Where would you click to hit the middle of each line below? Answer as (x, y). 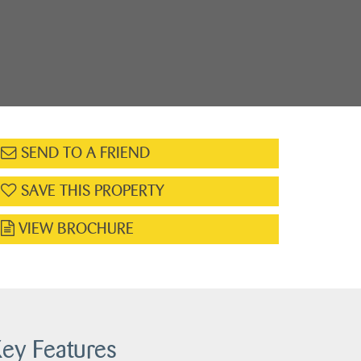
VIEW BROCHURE (74, 228)
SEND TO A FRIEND (83, 153)
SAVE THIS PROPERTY (91, 191)
